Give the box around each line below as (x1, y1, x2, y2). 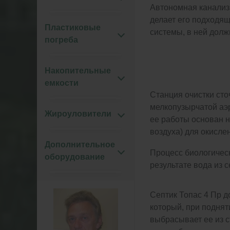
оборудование (45, 152, 105, 161)
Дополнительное (45, 140, 115, 149)
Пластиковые (45, 23, 101, 32)
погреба (45, 35, 78, 44)
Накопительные (45, 66, 111, 75)
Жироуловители (45, 109, 111, 118)
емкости (45, 79, 79, 87)
